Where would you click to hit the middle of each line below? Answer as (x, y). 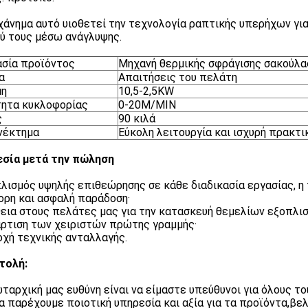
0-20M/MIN (147, 105)
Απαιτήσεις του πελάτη (178, 77)
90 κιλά (137, 119)
